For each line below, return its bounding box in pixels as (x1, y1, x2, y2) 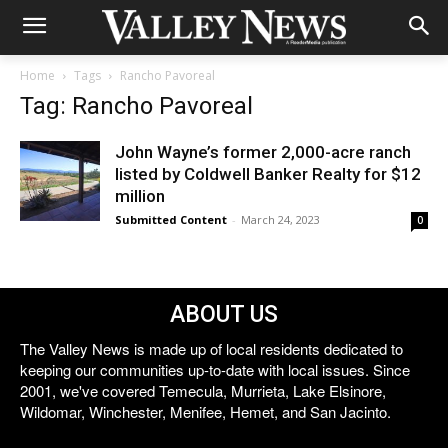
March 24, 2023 (241, 212, 320, 227)
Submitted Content (115, 212, 227, 227)
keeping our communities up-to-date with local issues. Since (20, 359, 410, 380)
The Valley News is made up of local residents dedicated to (20, 338, 403, 359)
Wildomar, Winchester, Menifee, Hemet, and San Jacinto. (20, 401, 391, 422)
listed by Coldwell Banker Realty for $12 (115, 164, 421, 184)
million (115, 186, 165, 206)
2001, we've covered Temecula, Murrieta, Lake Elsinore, (20, 380, 386, 401)
